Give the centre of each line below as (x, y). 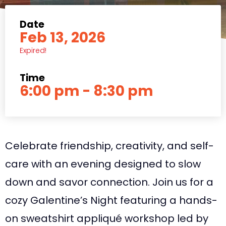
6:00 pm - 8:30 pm (87, 91)
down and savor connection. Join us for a (109, 182)
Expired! (33, 50)
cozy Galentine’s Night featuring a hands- (111, 200)
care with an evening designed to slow (103, 164)
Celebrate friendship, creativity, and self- (109, 146)
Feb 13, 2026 (63, 38)
